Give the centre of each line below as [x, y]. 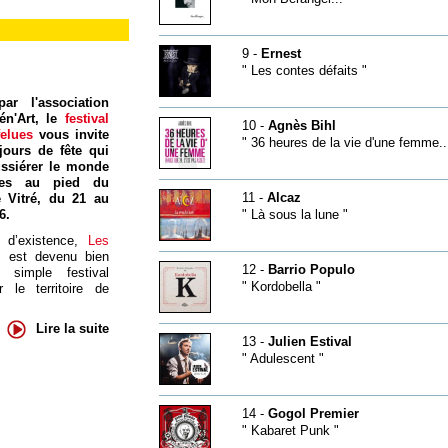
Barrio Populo [311, 269]
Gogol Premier [313, 413]
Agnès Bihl [301, 125]
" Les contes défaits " [304, 70]
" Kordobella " [281, 286]
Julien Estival [309, 341]
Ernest [280, 53]
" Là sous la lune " [294, 214]
